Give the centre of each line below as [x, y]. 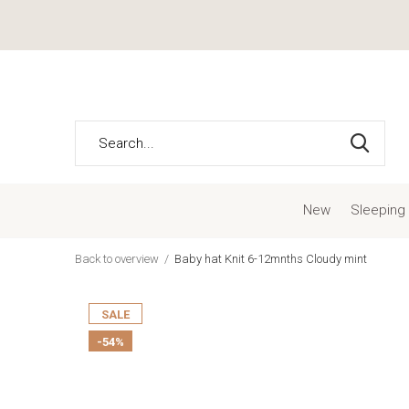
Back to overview [117, 259]
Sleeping [378, 210]
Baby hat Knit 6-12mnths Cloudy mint [271, 259]
